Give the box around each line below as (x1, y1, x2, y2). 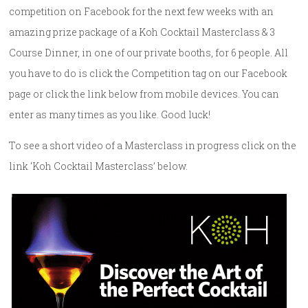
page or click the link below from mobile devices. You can (9, 87, 280, 101)
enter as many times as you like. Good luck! (9, 108, 211, 122)
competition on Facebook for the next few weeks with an (9, 5, 274, 19)
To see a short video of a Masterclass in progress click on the (9, 139, 297, 153)
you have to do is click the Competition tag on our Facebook (9, 67, 288, 80)
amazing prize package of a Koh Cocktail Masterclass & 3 (9, 25, 276, 39)
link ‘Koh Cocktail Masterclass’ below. (9, 159, 188, 173)
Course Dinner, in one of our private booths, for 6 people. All (9, 46, 289, 60)
